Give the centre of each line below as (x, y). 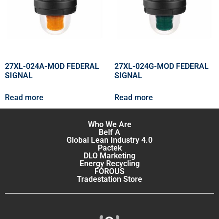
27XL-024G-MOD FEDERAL (162, 66)
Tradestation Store (109, 179)
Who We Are (109, 125)
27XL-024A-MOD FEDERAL (52, 66)
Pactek (109, 148)
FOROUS (109, 172)
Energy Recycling (109, 164)
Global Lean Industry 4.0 (109, 140)
